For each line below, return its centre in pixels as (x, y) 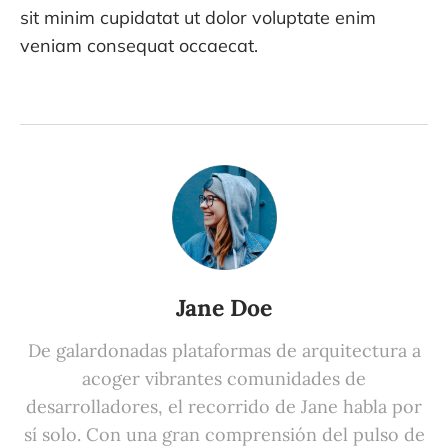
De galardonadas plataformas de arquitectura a (224, 350)
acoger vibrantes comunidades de (224, 378)
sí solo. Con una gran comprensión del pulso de (224, 434)
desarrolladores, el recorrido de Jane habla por (224, 406)
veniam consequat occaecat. (139, 45)
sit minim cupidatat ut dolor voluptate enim (198, 17)
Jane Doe (224, 307)
